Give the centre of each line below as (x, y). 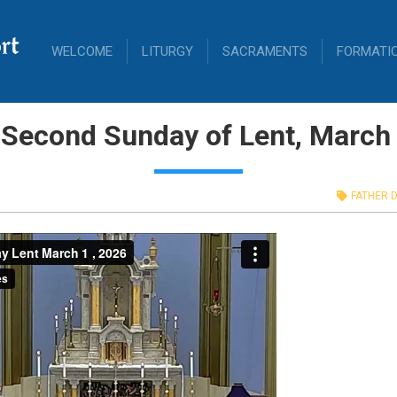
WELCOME (82, 51)
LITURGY (167, 51)
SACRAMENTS (265, 51)
